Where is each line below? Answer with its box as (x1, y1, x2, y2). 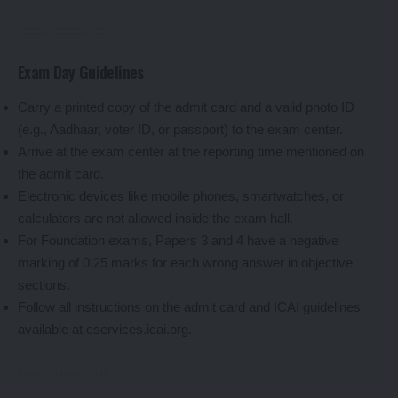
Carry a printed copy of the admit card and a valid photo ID (18, 99, 354, 115)
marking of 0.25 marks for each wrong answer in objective (18, 254, 353, 270)
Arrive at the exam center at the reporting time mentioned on (18, 143, 364, 159)
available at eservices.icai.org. (18, 321, 192, 337)
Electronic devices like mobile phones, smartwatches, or (18, 187, 344, 203)
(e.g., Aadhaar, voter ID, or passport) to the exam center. (18, 121, 343, 137)
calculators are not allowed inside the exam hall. (18, 210, 293, 226)
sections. (18, 276, 70, 292)
